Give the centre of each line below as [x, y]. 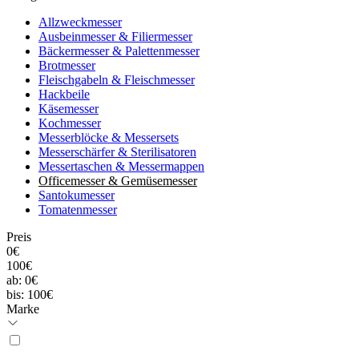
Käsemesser [69, 108]
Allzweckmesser [80, 22]
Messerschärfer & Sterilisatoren [117, 151]
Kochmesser [70, 123]
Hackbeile [64, 94]
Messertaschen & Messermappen [121, 166]
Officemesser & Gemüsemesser [118, 180]
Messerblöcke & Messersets [109, 137]
